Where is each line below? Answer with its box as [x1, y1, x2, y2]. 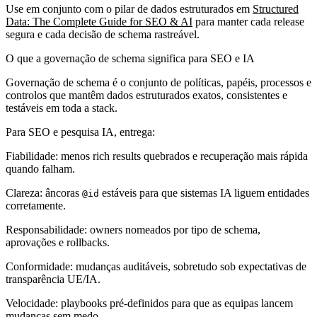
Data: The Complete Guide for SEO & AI [6, 15, 192, 28]
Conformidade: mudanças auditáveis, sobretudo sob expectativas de [6, 260, 306, 272]
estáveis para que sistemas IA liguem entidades [99, 186, 309, 199]
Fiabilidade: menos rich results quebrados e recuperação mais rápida [6, 149, 308, 162]
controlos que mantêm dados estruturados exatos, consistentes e [6, 88, 287, 101]
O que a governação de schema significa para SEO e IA [6, 52, 255, 64]
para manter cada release [192, 15, 304, 28]
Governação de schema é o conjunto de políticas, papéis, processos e [6, 76, 311, 88]
